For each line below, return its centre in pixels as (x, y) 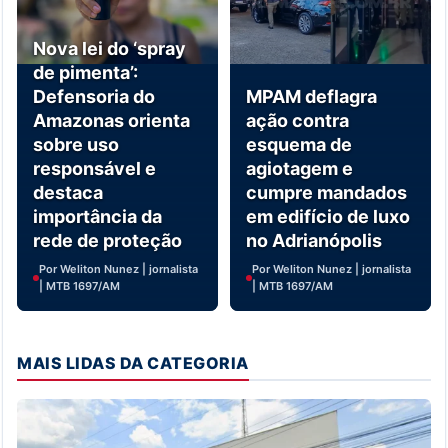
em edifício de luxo (328, 217)
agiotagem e (299, 169)
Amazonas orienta (111, 121)
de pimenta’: (85, 73)
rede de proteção (107, 241)
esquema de (299, 145)
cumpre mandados (326, 193)
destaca (68, 193)
